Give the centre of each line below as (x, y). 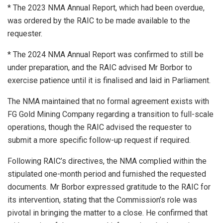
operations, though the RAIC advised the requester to (100, 127)
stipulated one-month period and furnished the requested (107, 174)
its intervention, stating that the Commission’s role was (102, 200)
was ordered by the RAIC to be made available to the (99, 20)
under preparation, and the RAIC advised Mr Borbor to (100, 67)
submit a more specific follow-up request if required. (99, 140)
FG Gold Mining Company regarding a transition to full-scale (111, 114)
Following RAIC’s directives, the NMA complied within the (107, 161)
